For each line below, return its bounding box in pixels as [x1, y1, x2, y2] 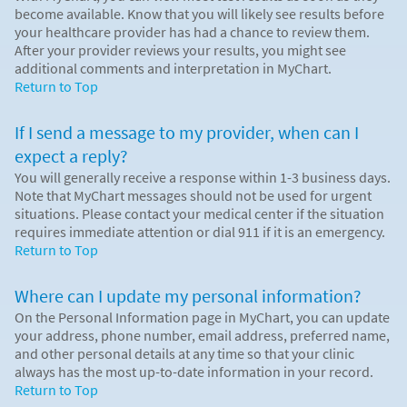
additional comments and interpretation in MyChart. [15, 58, 332, 77]
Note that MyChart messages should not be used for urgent [15, 185, 372, 204]
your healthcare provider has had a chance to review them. [15, 22, 370, 41]
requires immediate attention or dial [15, 222, 238, 241]
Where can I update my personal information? [15, 283, 362, 308]
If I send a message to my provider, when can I [15, 120, 359, 144]
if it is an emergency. [260, 222, 385, 241]
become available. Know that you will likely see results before [15, 4, 384, 23]
